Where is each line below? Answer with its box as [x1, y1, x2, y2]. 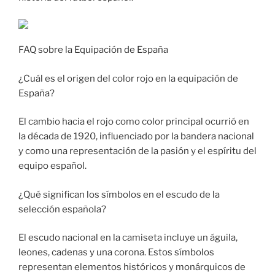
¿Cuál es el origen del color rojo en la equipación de [18, 72, 238, 84]
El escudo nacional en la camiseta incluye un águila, [18, 232, 238, 244]
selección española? [18, 203, 106, 215]
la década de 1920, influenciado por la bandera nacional [18, 131, 254, 142]
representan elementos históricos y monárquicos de [18, 261, 246, 273]
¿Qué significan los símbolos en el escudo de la [18, 188, 220, 200]
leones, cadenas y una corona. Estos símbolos [18, 247, 214, 258]
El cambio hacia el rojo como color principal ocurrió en [18, 116, 249, 128]
